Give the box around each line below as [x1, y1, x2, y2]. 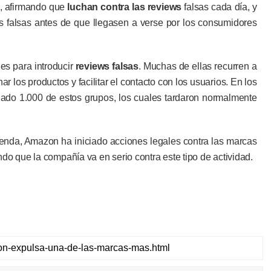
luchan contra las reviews [67, 2, 182, 12]
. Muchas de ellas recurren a [138, 61, 257, 71]
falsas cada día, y [181, 2, 257, 12]
